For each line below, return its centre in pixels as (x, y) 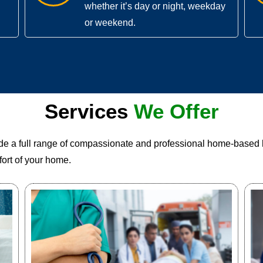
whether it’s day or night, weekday (155, 6)
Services (86, 112)
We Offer (176, 112)
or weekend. (110, 23)
